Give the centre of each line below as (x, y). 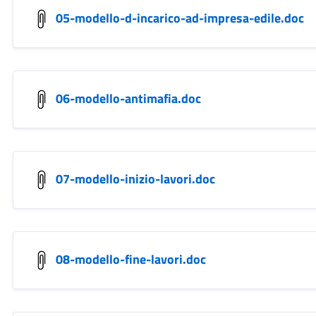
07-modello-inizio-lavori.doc (135, 178)
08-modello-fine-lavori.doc (130, 259)
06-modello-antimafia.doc (128, 98)
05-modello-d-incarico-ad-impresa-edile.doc (180, 18)
